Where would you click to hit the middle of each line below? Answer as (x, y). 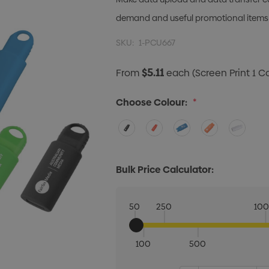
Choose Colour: (152, 102)
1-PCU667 (157, 43)
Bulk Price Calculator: (165, 170)
